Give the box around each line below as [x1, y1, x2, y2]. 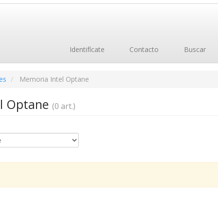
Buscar [182, 45, 206, 54]
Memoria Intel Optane [19, 74, 89, 84]
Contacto [127, 45, 159, 54]
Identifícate [67, 45, 105, 54]
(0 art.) [52, 101, 75, 111]
